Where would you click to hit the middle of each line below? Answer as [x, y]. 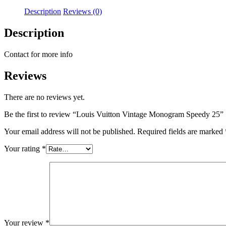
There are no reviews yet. [44, 97]
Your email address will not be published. [70, 131]
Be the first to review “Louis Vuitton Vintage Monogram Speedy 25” [114, 114]
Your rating [23, 148]
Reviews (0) [82, 11]
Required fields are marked [181, 131]
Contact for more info [38, 54]
